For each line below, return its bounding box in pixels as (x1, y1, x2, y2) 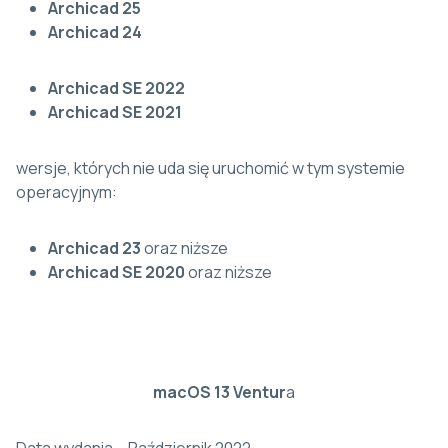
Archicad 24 (48, 21, 142, 44)
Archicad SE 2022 (48, 77, 185, 100)
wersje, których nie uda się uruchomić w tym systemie (16, 157, 405, 180)
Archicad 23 (48, 237, 141, 260)
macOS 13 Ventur (153, 381, 286, 404)
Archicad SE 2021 (48, 101, 182, 124)
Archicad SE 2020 (48, 261, 185, 284)
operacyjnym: (16, 181, 117, 204)
